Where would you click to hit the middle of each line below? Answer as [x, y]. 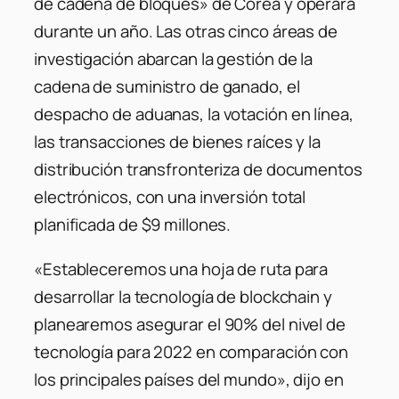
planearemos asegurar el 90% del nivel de [190, 324]
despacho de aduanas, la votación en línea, [194, 114]
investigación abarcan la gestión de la [174, 59]
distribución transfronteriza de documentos [198, 170]
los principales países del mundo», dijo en [189, 379]
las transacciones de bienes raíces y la [178, 142]
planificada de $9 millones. [133, 225]
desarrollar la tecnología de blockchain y [183, 296]
